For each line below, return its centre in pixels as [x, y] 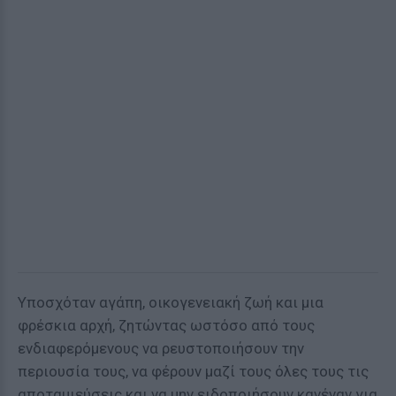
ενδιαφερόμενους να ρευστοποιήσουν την [161, 348]
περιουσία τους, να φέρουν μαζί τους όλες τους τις [193, 371]
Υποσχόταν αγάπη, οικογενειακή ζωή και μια [171, 302]
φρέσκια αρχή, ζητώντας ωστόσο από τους [166, 325]
